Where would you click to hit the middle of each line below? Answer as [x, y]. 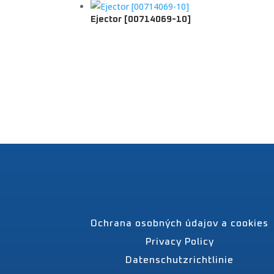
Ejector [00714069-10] [141, 19]
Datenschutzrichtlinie [180, 260]
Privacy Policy [180, 242]
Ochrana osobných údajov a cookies [180, 223]
